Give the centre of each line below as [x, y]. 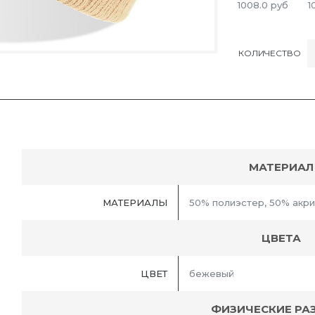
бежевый [212, 274]
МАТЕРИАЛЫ [135, 203]
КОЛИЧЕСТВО [270, 53]
